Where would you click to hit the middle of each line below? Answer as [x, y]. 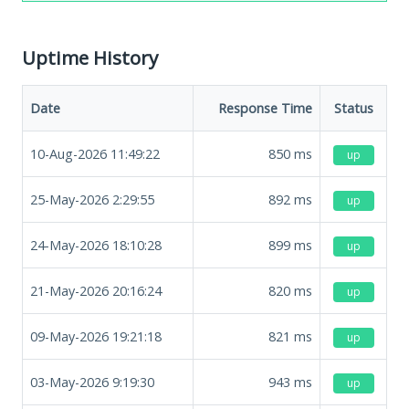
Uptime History [90, 57]
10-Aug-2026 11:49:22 [95, 153]
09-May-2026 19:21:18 [96, 336]
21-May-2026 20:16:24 [96, 290]
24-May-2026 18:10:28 [96, 245]
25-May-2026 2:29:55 [92, 199]
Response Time [265, 108]
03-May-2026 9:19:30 [92, 382]
